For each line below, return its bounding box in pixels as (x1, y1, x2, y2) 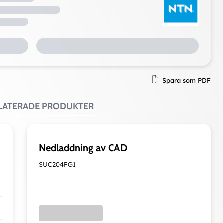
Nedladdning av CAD (39, 141, 128, 154)
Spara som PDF (162, 76, 211, 84)
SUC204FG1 (39, 160, 76, 168)
